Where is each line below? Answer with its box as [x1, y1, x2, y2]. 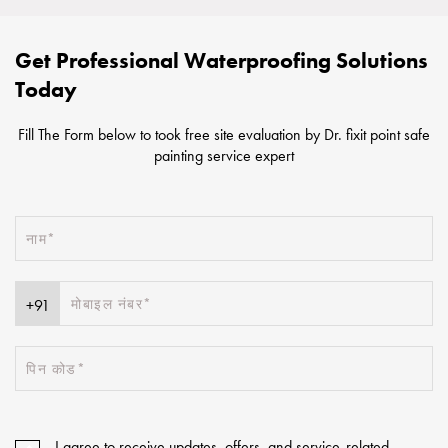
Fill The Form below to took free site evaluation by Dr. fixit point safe [18, 124, 430, 145]
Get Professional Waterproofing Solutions [15, 46, 428, 75]
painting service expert [154, 145, 294, 166]
